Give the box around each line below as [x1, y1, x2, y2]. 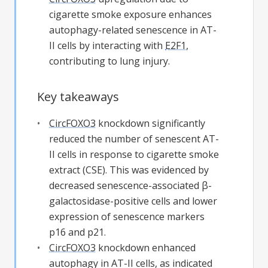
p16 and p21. [49, 225, 106, 239]
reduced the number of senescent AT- [49, 132, 219, 145]
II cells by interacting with [49, 38, 165, 52]
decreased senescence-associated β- [49, 178, 212, 192]
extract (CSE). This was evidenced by [49, 163, 209, 176]
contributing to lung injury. [49, 54, 170, 68]
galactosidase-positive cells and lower [49, 194, 217, 208]
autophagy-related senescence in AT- [49, 23, 217, 36]
